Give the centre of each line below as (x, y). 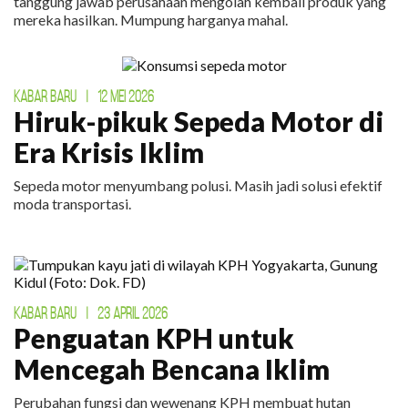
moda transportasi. (72, 204)
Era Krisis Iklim (109, 153)
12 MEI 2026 (126, 97)
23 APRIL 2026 (133, 314)
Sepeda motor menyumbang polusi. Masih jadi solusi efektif (198, 186)
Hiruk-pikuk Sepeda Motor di (199, 122)
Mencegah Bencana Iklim (172, 369)
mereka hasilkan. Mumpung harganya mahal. (151, 20)
